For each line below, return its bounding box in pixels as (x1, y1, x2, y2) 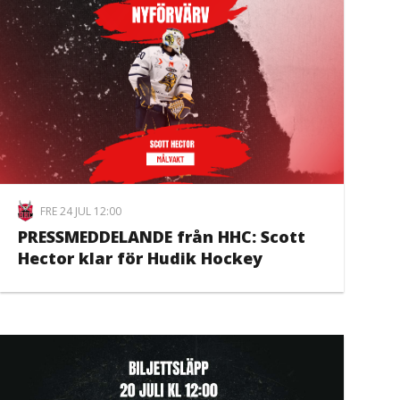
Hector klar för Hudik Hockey (18, 247, 263, 270)
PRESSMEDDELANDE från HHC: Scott (18, 226, 306, 248)
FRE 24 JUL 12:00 (40, 203, 122, 219)
